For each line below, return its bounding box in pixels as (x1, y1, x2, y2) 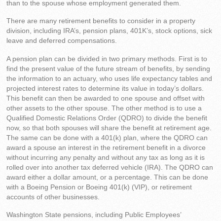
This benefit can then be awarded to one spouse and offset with (6, 94, 205, 102)
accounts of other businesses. (6, 193, 100, 201)
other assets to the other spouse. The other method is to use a (6, 104, 202, 112)
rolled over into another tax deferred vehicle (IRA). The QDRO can (6, 163, 214, 171)
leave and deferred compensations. (6, 37, 117, 45)
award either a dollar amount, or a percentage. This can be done (6, 173, 209, 181)
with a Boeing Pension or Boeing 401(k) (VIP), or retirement (6, 183, 192, 191)
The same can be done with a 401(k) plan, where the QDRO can (6, 134, 208, 142)
